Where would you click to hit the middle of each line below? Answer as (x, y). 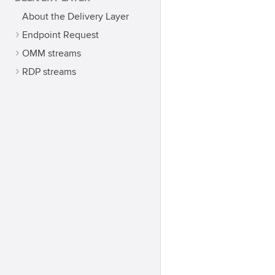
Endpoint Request (60, 35)
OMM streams (52, 53)
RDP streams (49, 72)
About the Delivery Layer (76, 17)
